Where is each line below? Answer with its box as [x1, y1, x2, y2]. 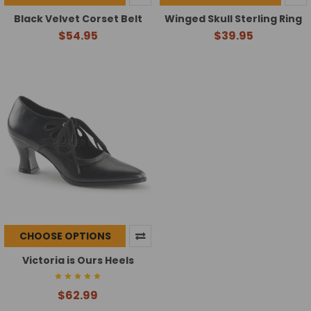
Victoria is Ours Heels [22, 253, 134, 268]
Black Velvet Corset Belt [13, 12, 142, 26]
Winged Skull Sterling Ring [165, 12, 302, 26]
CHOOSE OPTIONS [19, 229, 111, 244]
